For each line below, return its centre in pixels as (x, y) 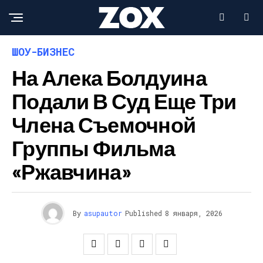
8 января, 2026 (193, 213)
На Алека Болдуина (109, 77)
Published (143, 213)
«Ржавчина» (71, 171)
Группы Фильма (94, 148)
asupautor (103, 213)
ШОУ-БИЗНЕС (43, 52)
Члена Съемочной (104, 124)
